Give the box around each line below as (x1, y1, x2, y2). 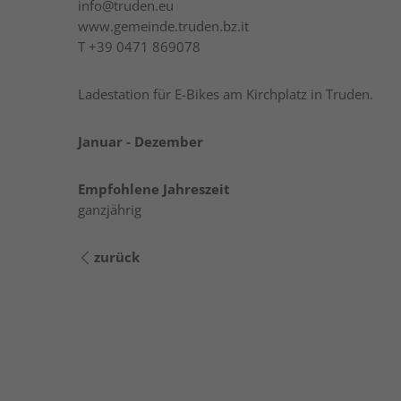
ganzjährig (78, 200, 141, 218)
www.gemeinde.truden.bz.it (78, 17, 249, 35)
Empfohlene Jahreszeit (78, 180, 230, 198)
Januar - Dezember (78, 132, 203, 150)
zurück (94, 248, 140, 266)
